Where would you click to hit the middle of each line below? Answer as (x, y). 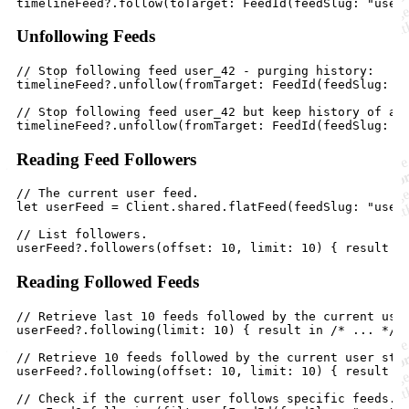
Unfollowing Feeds (86, 37)
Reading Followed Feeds (108, 282)
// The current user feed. (108, 194)
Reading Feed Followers (106, 159)
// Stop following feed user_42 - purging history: (195, 70)
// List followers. (82, 235)
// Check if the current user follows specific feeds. (206, 398)
